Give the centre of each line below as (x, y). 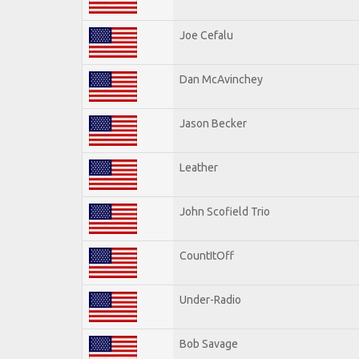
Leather (199, 167)
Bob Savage (209, 343)
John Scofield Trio (225, 211)
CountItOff (207, 255)
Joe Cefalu (206, 35)
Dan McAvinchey (221, 79)
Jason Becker (213, 123)
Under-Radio (210, 299)
